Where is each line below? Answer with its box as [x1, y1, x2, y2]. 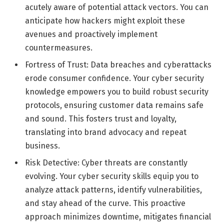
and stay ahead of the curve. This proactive [25, 198, 185, 208]
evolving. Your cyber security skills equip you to [25, 171, 198, 181]
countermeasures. [25, 43, 92, 53]
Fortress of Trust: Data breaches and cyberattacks [25, 60, 211, 70]
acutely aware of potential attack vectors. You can [25, 2, 208, 12]
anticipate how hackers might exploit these [25, 16, 185, 26]
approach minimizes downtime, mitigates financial [25, 212, 211, 222]
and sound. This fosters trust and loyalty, [25, 114, 176, 124]
